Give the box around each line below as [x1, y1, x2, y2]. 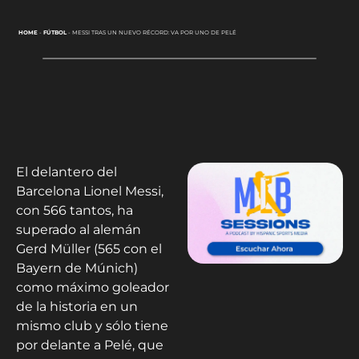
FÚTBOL [42, 29, 67, 37]
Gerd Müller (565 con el [16, 241, 162, 256]
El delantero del [16, 164, 117, 179]
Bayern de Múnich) [16, 260, 138, 276]
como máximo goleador [16, 280, 169, 295]
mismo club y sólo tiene [16, 318, 168, 333]
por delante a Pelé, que [16, 337, 163, 353]
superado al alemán [16, 222, 141, 237]
